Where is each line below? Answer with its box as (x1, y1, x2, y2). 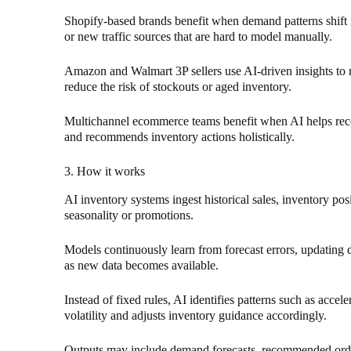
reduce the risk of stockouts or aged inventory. (64, 80, 291, 94)
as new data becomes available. (64, 259, 219, 273)
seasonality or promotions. (64, 208, 194, 223)
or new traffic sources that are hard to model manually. (64, 30, 332, 44)
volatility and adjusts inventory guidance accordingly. (64, 309, 327, 323)
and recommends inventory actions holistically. (64, 130, 295, 144)
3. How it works (64, 165, 145, 179)
